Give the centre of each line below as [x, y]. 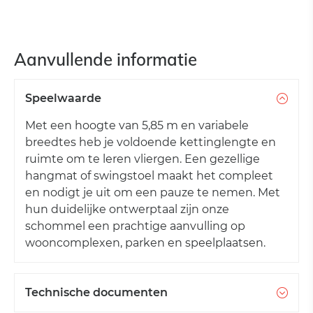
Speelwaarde [63, 99]
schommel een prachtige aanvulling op [135, 226]
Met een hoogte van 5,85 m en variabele [137, 126]
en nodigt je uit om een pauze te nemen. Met [153, 193]
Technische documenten [96, 293]
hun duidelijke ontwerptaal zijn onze [127, 210]
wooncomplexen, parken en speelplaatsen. [145, 243]
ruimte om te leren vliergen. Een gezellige [143, 159]
